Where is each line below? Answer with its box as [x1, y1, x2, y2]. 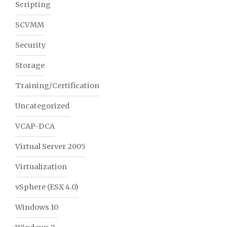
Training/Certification [15, 81, 99, 91]
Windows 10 [15, 203, 58, 212]
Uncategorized [15, 101, 69, 111]
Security [15, 41, 46, 50]
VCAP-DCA [15, 122, 55, 131]
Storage [15, 61, 45, 70]
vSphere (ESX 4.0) [15, 182, 79, 192]
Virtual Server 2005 [15, 142, 86, 152]
